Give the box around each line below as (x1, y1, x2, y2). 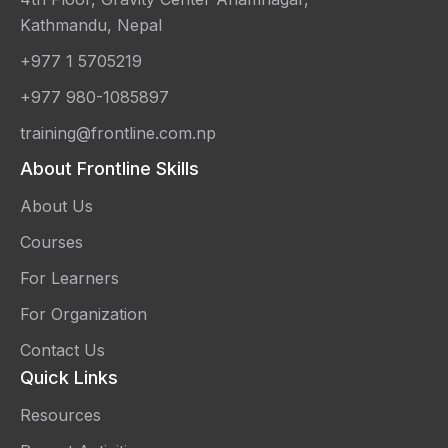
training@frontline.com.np (20, 123, 216, 143)
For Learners (20, 268, 119, 288)
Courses (20, 232, 83, 252)
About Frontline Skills (20, 158, 199, 179)
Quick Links (20, 367, 118, 388)
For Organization (20, 304, 147, 324)
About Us (20, 196, 93, 216)
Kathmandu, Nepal (20, 15, 162, 35)
